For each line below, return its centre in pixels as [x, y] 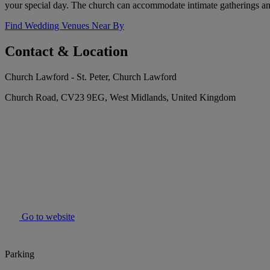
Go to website [47, 217]
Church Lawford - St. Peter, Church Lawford [91, 77]
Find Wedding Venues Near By [64, 26]
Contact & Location [66, 52]
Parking [20, 254]
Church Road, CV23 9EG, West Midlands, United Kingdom [120, 98]
